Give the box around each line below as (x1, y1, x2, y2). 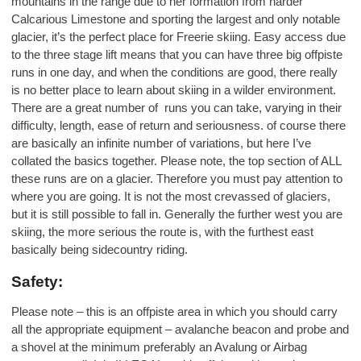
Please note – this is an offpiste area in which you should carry (11, 304, 338, 318)
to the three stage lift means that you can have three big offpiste (11, 48, 343, 62)
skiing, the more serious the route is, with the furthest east (11, 225, 314, 239)
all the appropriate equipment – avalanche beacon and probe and (11, 322, 350, 336)
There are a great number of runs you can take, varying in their (11, 101, 342, 115)
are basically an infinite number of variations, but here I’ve (11, 136, 312, 151)
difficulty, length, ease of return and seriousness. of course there (11, 118, 346, 133)
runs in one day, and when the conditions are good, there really (11, 65, 338, 80)
